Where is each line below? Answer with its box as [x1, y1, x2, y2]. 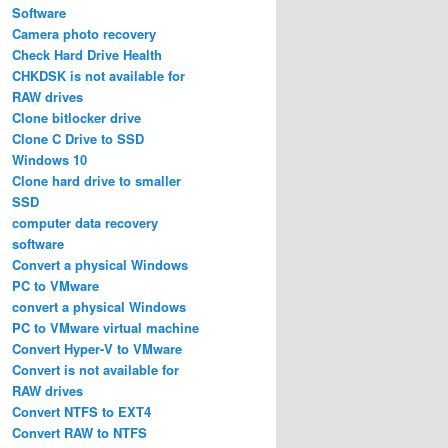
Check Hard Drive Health [12, 44, 162, 64]
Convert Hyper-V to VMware [12, 338, 182, 358]
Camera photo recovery [12, 23, 156, 43]
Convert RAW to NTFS [12, 422, 147, 442]
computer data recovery [12, 212, 158, 232]
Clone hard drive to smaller [12, 170, 181, 190]
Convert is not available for [12, 359, 179, 379]
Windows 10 [12, 149, 87, 169]
